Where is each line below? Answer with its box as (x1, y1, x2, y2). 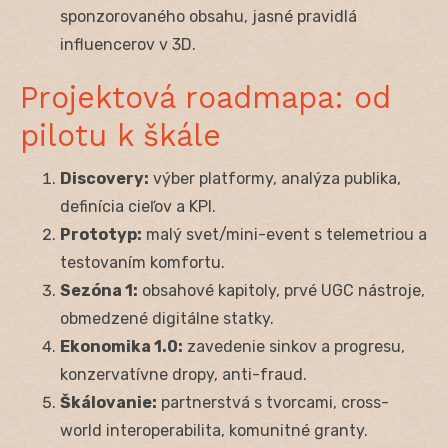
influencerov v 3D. (60, 34, 196, 54)
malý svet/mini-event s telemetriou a (142, 224, 427, 244)
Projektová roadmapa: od (20, 79, 391, 115)
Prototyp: (60, 224, 142, 244)
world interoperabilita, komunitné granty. (60, 420, 368, 440)
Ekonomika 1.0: (60, 336, 183, 356)
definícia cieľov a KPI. (60, 196, 216, 216)
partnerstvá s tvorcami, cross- (157, 392, 389, 412)
